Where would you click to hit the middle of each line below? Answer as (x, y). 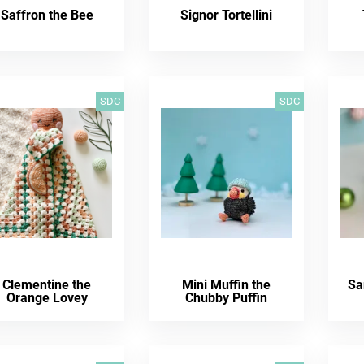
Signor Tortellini (227, 15)
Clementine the (47, 285)
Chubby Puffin (227, 298)
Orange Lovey (47, 298)
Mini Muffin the (227, 285)
